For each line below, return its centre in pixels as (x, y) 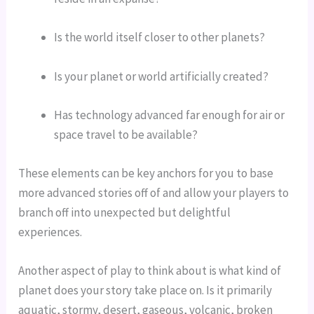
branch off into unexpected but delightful (125, 213)
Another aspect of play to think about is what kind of (150, 271)
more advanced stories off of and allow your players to (154, 193)
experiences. (50, 232)
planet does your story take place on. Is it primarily (145, 291)
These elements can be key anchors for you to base (146, 173)
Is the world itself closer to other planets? (160, 37)
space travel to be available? (126, 134)
